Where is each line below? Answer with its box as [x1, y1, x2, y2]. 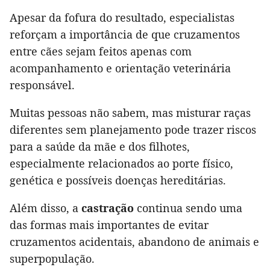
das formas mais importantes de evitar [10, 218, 209, 233]
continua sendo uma [134, 201, 242, 216]
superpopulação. [10, 251, 95, 266]
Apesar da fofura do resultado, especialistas [10, 10, 234, 25]
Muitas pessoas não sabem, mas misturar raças [10, 105, 251, 121]
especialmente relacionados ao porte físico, [10, 156, 233, 171]
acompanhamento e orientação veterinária [10, 61, 231, 76]
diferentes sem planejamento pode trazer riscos [10, 122, 256, 137]
